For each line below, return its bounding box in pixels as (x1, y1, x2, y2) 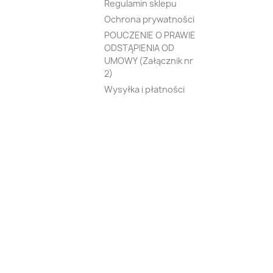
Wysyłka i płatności (104, 83, 185, 95)
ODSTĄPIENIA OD (104, 42, 174, 54)
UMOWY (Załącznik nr (104, 55, 193, 66)
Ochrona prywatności (104, 13, 194, 25)
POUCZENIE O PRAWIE (104, 29, 196, 41)
